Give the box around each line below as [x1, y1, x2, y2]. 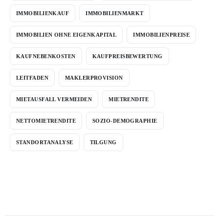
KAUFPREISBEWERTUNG [92, 53, 163, 59]
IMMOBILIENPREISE [133, 31, 190, 38]
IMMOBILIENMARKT [86, 10, 144, 16]
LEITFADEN [16, 74, 48, 81]
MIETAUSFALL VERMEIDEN [16, 96, 92, 102]
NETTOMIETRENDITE [16, 117, 76, 124]
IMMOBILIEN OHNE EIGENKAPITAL [16, 31, 117, 38]
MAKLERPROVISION [65, 74, 123, 81]
